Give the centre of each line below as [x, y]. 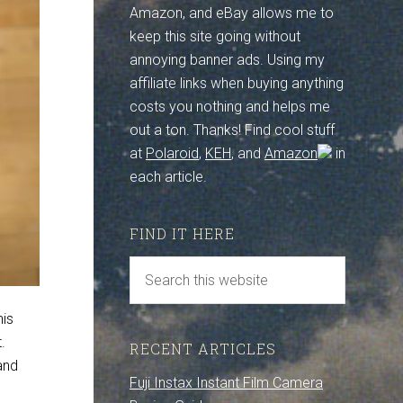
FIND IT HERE [182, 233]
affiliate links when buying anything [237, 83]
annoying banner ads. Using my [227, 60]
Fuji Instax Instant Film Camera [226, 383]
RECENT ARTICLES [203, 349]
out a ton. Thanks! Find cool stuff [232, 130]
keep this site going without [215, 36]
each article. [168, 177]
